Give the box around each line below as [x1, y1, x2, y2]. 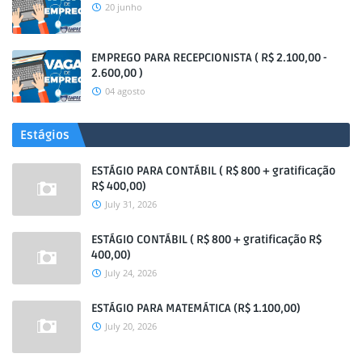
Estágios [20, 128, 69, 142]
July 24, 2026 [105, 267, 157, 279]
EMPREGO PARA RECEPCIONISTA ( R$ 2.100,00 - [91, 51, 326, 65]
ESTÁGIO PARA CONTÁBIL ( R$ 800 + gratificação [91, 164, 335, 178]
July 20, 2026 [105, 320, 157, 332]
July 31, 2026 [105, 198, 157, 210]
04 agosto [105, 85, 145, 97]
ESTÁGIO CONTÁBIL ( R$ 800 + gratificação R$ [91, 233, 322, 246]
